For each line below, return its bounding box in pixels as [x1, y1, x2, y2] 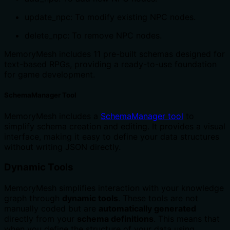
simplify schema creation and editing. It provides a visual [4, 121, 225, 131]
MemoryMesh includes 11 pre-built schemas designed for [4, 49, 225, 60]
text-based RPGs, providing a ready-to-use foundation [4, 59, 217, 70]
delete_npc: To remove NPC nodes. [25, 30, 162, 41]
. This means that [154, 214, 220, 224]
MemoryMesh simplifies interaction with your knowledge [4, 183, 224, 194]
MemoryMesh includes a [4, 110, 101, 121]
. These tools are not [118, 193, 198, 204]
